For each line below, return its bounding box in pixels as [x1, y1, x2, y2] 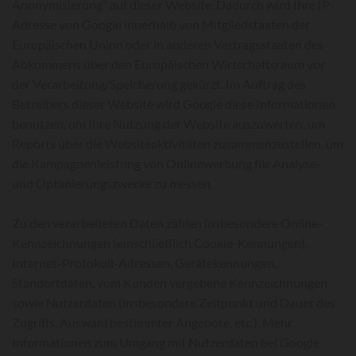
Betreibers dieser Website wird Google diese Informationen [12, 96, 335, 111]
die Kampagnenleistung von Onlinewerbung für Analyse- [12, 156, 321, 171]
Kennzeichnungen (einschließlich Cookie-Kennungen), [12, 235, 308, 250]
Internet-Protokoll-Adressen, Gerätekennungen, [12, 255, 277, 270]
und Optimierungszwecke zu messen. [12, 176, 213, 191]
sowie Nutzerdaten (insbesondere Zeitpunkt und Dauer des [12, 295, 335, 310]
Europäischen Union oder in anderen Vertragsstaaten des [12, 37, 323, 52]
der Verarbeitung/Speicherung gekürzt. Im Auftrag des [12, 76, 306, 91]
